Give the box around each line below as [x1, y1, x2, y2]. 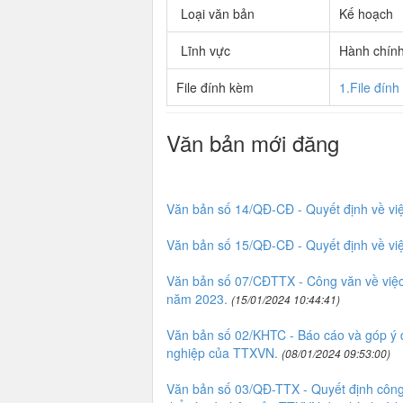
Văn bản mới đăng [166, 127, 339, 158]
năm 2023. [166, 290, 228, 308]
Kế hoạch [338, 4, 393, 22]
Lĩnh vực [180, 41, 230, 59]
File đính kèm [175, 78, 254, 96]
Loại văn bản [180, 4, 255, 22]
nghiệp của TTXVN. [166, 344, 278, 362]
